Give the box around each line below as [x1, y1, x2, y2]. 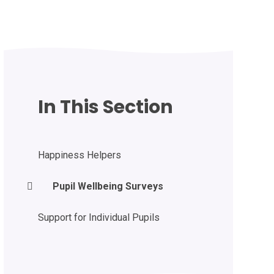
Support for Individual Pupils [37, 211, 160, 223]
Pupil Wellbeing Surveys [52, 180, 163, 192]
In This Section [37, 94, 173, 120]
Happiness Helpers [37, 149, 121, 161]
